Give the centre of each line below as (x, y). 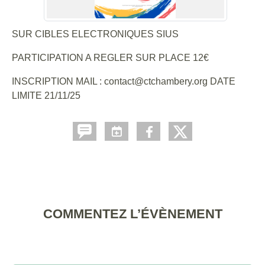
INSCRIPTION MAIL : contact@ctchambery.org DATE (124, 81)
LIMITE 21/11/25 (46, 95)
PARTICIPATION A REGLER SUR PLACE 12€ (110, 57)
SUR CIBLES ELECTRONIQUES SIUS (95, 34)
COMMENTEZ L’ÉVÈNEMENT (132, 214)
